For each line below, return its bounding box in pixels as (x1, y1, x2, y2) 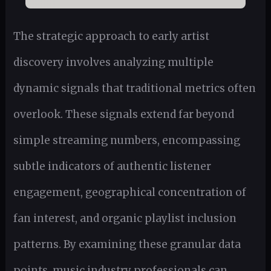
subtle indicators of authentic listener (13, 159, 211, 173)
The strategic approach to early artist (13, 29, 209, 43)
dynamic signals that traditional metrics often (13, 81, 256, 95)
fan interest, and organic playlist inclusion (13, 211, 237, 225)
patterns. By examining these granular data (13, 237, 241, 251)
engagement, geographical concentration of (13, 185, 246, 199)
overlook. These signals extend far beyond (13, 107, 234, 121)
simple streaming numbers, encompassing (13, 133, 240, 147)
